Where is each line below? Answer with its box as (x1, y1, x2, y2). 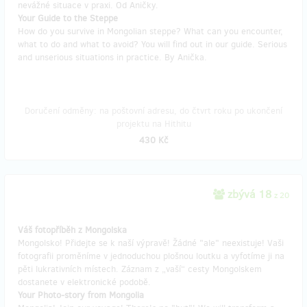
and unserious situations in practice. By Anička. (18, 51, 207, 63)
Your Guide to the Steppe (18, 12, 118, 24)
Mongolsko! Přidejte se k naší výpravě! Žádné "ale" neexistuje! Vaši (18, 237, 284, 249)
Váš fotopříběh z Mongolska (18, 224, 127, 236)
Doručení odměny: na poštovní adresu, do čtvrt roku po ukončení (25, 105, 282, 116)
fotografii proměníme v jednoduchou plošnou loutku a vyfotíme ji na (18, 250, 284, 262)
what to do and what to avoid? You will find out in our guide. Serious (18, 38, 287, 50)
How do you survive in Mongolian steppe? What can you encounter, (18, 25, 283, 37)
